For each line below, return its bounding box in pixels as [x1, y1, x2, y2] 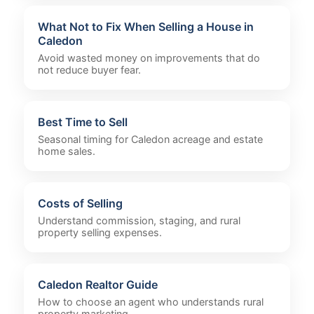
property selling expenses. [38, 226, 162, 239]
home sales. [38, 145, 95, 158]
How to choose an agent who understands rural [38, 296, 264, 308]
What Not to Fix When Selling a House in [38, 20, 254, 34]
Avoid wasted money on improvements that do [38, 52, 260, 64]
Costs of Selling [38, 196, 123, 211]
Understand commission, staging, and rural [38, 214, 240, 227]
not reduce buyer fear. [38, 64, 141, 76]
